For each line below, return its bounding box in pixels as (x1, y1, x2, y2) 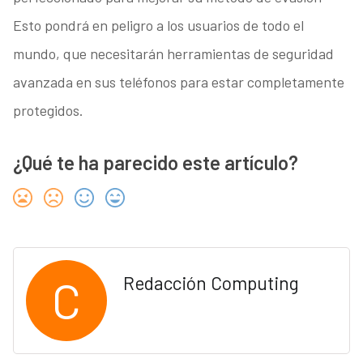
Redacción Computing (122, 271, 299, 295)
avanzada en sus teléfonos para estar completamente (12, 73, 344, 92)
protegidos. (12, 101, 83, 120)
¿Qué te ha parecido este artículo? (12, 151, 298, 175)
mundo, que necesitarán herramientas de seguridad (12, 45, 334, 63)
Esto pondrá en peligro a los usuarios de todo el (12, 16, 304, 35)
